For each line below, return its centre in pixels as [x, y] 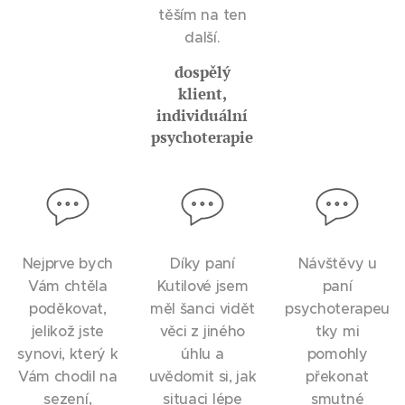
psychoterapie [202, 137]
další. [202, 37]
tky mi [338, 331]
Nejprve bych [67, 263]
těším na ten [202, 14]
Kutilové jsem [202, 286]
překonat [337, 376]
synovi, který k [68, 353]
